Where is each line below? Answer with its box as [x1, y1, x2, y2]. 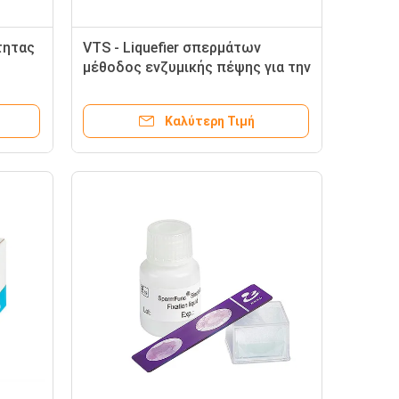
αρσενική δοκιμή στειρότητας [83, 78, 283, 95]
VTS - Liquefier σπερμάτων [83, 39, 261, 56]
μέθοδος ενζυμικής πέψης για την [83, 59, 311, 76]
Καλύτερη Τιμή [164, 114, 255, 128]
